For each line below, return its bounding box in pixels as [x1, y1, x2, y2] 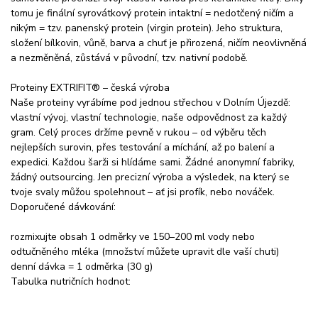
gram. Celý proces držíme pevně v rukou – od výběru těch [11, 125, 266, 139]
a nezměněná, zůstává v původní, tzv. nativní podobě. [11, 50, 248, 65]
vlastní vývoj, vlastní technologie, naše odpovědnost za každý [11, 110, 287, 124]
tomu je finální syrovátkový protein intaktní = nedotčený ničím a [11, 6, 294, 20]
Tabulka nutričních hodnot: [11, 274, 131, 288]
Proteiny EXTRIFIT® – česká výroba [11, 80, 170, 94]
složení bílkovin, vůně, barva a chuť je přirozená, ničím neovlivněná [11, 35, 307, 50]
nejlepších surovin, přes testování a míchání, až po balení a [11, 140, 275, 154]
